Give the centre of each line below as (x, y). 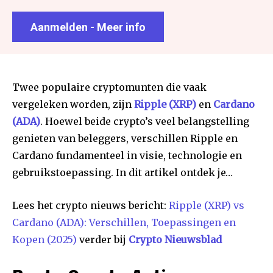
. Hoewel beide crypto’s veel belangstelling (145, 121)
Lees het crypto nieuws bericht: (90, 205)
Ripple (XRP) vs (207, 205)
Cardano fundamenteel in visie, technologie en (127, 155)
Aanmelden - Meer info (88, 27)
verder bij (103, 239)
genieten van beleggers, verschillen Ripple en (125, 138)
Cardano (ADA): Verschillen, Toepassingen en (124, 222)
